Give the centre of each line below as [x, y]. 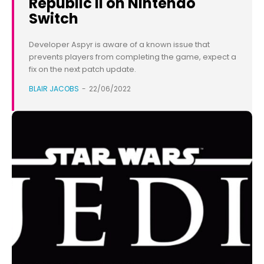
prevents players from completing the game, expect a [133, 57]
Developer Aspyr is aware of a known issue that [119, 45]
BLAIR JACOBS [54, 89]
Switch [54, 19]
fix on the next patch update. [82, 70]
